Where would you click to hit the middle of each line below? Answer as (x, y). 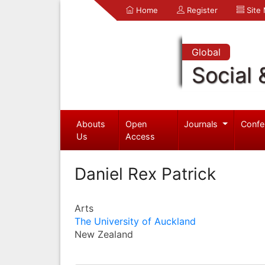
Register (201, 10)
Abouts (91, 124)
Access (140, 136)
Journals (202, 124)
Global (206, 52)
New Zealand (104, 234)
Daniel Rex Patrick (145, 174)
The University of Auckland (135, 221)
